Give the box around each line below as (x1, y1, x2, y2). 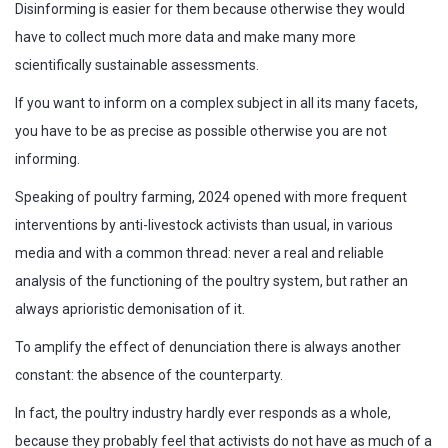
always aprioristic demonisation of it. (15, 301, 245, 318)
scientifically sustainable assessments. (15, 57, 259, 74)
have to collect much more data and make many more (15, 29, 356, 46)
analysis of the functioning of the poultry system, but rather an (15, 273, 408, 290)
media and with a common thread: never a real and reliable (15, 245, 384, 262)
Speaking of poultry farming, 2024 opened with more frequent (15, 189, 407, 206)
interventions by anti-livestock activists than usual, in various (15, 217, 393, 234)
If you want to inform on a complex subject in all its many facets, (15, 95, 418, 112)
